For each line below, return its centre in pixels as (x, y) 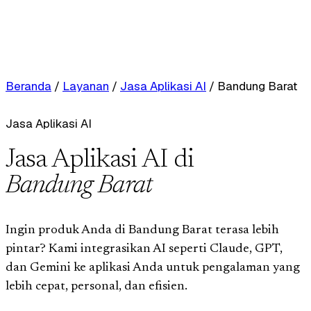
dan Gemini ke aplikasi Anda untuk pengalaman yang (153, 268)
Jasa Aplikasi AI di (100, 160)
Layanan (86, 86)
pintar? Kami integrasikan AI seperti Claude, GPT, (144, 249)
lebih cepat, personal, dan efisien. (96, 286)
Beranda (28, 86)
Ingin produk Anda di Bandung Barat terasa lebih (142, 230)
